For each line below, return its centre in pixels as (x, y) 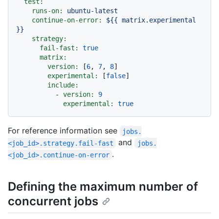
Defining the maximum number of (103, 187)
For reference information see (64, 131)
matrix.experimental (159, 20)
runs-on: (47, 11)
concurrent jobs (53, 201)
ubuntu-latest (92, 11)
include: (63, 85)
